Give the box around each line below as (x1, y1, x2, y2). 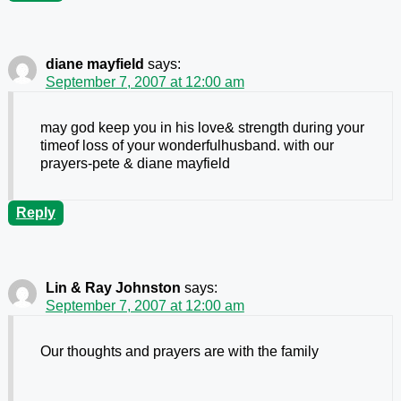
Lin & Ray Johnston (45, 280, 181, 296)
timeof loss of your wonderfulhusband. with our (39, 138, 334, 154)
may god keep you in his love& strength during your (39, 120, 364, 136)
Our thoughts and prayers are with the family (39, 344, 319, 360)
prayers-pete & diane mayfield (39, 156, 230, 172)
